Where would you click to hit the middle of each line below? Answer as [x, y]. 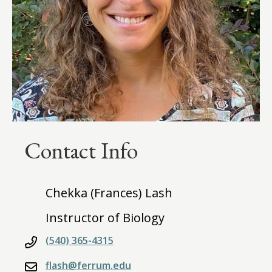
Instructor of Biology [105, 217]
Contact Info [81, 150]
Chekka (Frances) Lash [109, 192]
